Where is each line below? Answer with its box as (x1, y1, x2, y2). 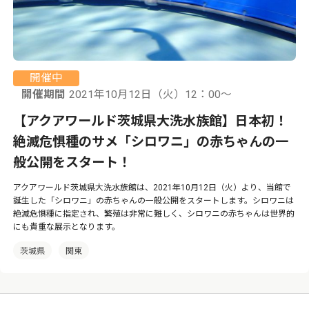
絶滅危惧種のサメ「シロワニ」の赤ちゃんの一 (13, 134, 289, 150)
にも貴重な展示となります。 (13, 222, 121, 232)
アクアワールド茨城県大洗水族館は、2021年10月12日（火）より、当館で (13, 183, 292, 193)
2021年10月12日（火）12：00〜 (69, 88, 232, 101)
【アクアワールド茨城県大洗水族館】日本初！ (13, 113, 288, 130)
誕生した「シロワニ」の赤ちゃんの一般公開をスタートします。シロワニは (13, 196, 295, 206)
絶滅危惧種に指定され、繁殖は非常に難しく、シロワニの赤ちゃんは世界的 (13, 209, 295, 219)
